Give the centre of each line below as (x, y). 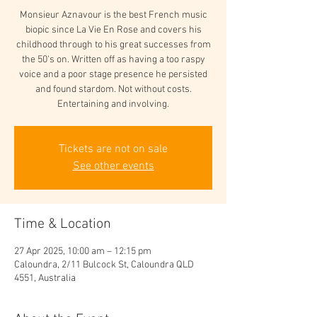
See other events (113, 166)
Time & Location (63, 224)
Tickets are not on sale (113, 149)
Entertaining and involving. (113, 104)
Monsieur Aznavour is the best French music (113, 15)
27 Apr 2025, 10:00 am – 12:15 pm (83, 252)
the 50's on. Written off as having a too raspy (113, 60)
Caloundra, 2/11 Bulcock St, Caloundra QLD (104, 265)
